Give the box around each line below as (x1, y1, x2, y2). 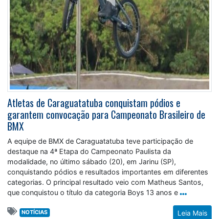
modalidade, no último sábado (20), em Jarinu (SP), (7, 157, 176, 166)
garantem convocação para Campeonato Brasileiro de (7, 107, 205, 122)
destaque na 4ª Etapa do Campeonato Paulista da (7, 147, 171, 156)
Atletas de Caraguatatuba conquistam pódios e (7, 95, 180, 110)
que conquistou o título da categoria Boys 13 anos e (7, 188, 178, 197)
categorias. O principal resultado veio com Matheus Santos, (7, 178, 203, 187)
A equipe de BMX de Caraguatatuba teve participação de (7, 137, 193, 146)
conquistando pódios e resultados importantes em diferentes (7, 168, 208, 176)
